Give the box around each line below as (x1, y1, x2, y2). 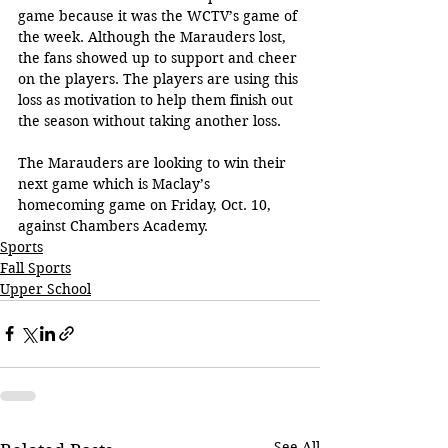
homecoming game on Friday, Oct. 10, (18, 195, 275, 214)
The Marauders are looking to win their (18, 153, 290, 172)
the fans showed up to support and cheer (18, 48, 301, 67)
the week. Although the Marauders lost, (18, 27, 290, 46)
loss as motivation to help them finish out (18, 90, 297, 109)
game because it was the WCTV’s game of (18, 6, 301, 25)
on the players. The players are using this (18, 69, 302, 88)
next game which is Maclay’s (18, 174, 214, 193)
